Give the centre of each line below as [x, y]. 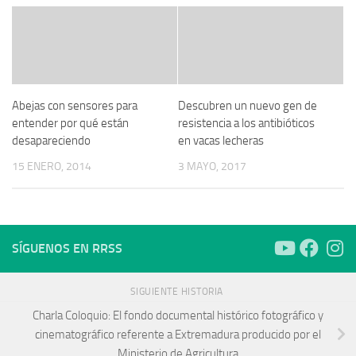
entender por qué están [70, 123]
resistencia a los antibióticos [246, 123]
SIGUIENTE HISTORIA [178, 291]
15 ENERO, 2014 [52, 166]
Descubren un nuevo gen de [248, 105]
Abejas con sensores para [75, 105]
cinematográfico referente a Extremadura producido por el [178, 334]
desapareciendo [51, 140]
